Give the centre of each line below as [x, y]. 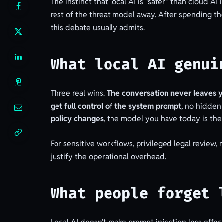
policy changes [77, 119]
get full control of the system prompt [116, 106]
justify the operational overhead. [108, 157]
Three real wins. [78, 93]
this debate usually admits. [97, 28]
